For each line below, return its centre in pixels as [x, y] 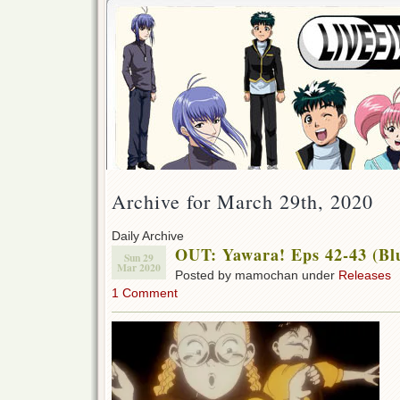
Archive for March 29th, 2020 [242, 202]
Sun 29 [139, 258]
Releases [365, 275]
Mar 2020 [139, 268]
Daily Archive [148, 236]
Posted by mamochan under [257, 275]
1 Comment [145, 293]
